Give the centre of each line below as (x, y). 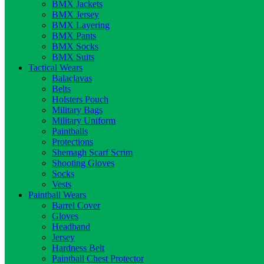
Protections (72, 142)
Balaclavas (72, 78)
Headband (71, 227)
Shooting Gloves (83, 163)
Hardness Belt (78, 248)
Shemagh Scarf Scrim (92, 152)
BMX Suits (73, 57)
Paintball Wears (57, 195)
